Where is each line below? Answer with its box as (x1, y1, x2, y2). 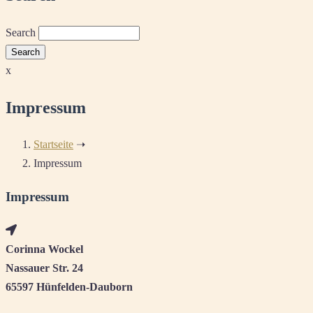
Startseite (34, 138, 73, 151)
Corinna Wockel (6, 242, 83, 255)
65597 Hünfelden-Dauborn (6, 280, 133, 293)
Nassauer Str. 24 (6, 261, 83, 274)
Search (6, 26, 36, 38)
